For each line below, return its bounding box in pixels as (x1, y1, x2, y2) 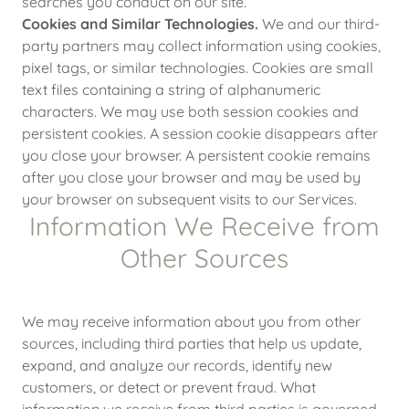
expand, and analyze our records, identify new (22, 356, 332, 374)
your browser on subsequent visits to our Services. (22, 190, 357, 208)
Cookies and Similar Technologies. (22, 15, 258, 33)
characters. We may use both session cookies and (22, 102, 359, 121)
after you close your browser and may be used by (22, 168, 361, 186)
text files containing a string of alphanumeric (22, 80, 320, 99)
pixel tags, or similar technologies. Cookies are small (22, 58, 373, 77)
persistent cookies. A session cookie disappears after (22, 124, 378, 142)
